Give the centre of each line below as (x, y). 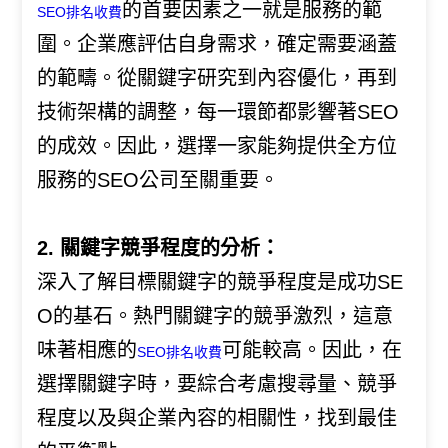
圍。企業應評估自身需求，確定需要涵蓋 (217, 43)
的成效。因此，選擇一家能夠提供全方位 (217, 145)
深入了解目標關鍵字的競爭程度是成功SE (220, 281)
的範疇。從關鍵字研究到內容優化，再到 (217, 77)
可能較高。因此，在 (312, 349)
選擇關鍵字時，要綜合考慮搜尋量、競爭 (217, 383)
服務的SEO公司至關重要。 (158, 179)
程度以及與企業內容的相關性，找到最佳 (217, 417)
